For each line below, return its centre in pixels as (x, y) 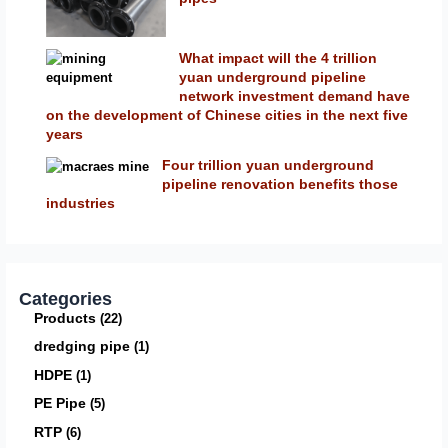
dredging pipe (81, 346)
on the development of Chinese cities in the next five (227, 114)
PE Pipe (59, 403)
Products (64, 317)
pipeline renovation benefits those (280, 183)
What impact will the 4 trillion (278, 57)
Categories (65, 298)
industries (81, 202)
